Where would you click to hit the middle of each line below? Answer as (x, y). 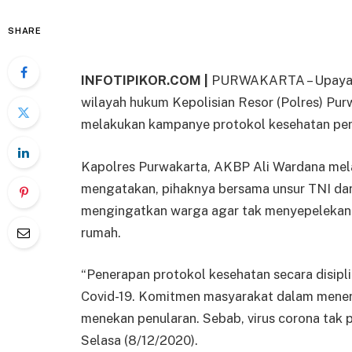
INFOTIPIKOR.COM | (146, 80)
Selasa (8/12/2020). (139, 341)
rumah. (101, 232)
